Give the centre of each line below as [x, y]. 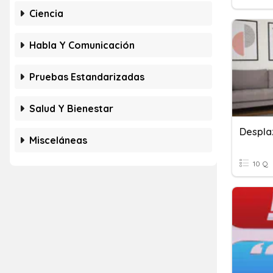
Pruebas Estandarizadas [87, 77]
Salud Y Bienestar [71, 108]
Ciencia [46, 13]
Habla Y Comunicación [82, 45]
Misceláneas [58, 140]
